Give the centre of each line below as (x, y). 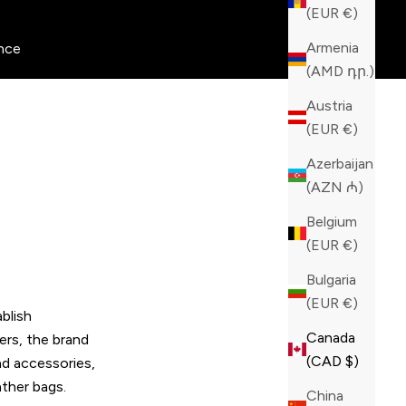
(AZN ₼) (355, 187)
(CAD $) (352, 361)
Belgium (332, 221)
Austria (329, 105)
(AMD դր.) (361, 71)
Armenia (333, 47)
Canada (331, 337)
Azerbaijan (340, 163)
